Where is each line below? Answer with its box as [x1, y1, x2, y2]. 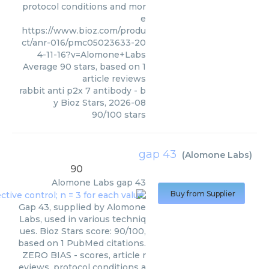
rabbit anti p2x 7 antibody [19, 85, 131, 97]
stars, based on [71, 61, 142, 73]
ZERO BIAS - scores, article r [22, 250, 146, 261]
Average [23, 61, 60, 73]
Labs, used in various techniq [19, 214, 146, 225]
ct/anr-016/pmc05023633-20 [22, 37, 146, 49]
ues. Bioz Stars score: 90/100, [20, 226, 146, 237]
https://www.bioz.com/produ [22, 25, 146, 37]
